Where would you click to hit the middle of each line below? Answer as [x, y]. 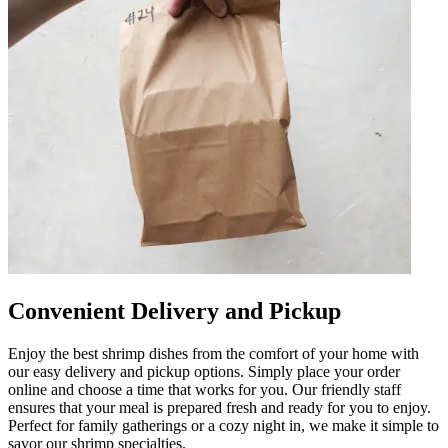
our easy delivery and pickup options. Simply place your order [204, 371]
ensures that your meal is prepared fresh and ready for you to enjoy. [219, 407]
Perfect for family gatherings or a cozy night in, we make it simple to [223, 425]
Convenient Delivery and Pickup [174, 310]
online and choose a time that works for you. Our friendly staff [204, 389]
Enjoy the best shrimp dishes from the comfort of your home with [213, 353]
